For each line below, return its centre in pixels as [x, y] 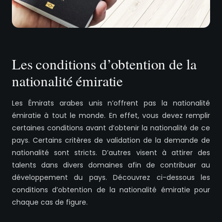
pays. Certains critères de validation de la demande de [111, 140]
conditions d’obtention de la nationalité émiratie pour [111, 190]
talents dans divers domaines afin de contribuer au [111, 165]
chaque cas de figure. [50, 202]
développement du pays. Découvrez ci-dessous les [111, 178]
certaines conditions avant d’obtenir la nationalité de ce [111, 128]
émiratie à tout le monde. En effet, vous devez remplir [111, 116]
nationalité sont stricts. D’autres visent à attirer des [111, 153]
